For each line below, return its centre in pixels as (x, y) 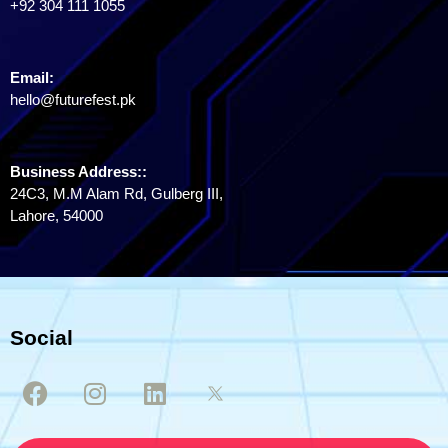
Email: (32, 77)
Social (41, 337)
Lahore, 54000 (56, 215)
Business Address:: (78, 171)
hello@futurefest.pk (73, 99)
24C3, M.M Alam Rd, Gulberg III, (116, 193)
